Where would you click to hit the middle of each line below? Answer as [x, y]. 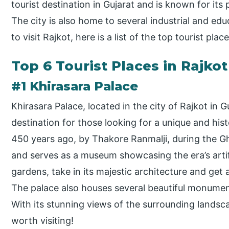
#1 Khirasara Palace [75, 86]
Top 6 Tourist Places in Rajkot [120, 66]
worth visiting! [43, 220]
